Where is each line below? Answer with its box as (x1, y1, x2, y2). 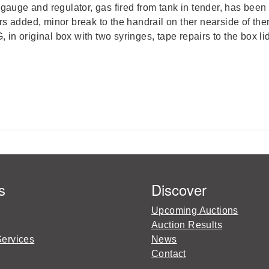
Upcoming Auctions (151, 205, 238, 216)
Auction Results (151, 219, 222, 230)
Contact (151, 248, 186, 259)
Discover (151, 178, 207, 200)
